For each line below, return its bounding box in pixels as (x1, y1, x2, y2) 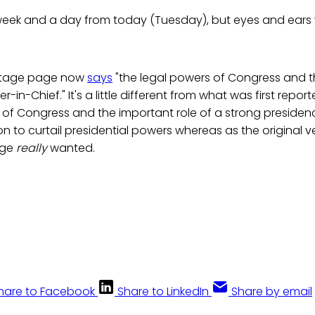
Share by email (231, 283, 312, 300)
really (16, 140, 47, 157)
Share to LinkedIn (117, 283, 209, 300)
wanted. (47, 140, 95, 157)
